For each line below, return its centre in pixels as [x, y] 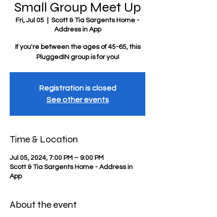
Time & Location [44, 139]
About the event [43, 205]
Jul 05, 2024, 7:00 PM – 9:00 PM [57, 158]
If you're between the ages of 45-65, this [77, 47]
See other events [77, 100]
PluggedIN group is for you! [77, 57]
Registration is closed [77, 88]
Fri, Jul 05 [30, 20]
